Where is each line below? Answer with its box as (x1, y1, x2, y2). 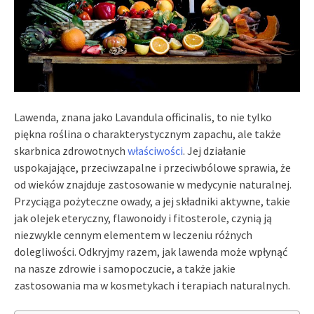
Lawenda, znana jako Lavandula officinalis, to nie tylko (14, 109, 272, 124)
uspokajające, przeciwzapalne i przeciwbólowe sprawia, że (14, 160, 291, 175)
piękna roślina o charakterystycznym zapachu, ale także (14, 126, 281, 141)
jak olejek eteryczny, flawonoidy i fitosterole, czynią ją (14, 210, 272, 225)
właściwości (128, 143, 183, 158)
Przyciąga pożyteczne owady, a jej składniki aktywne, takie (14, 193, 290, 208)
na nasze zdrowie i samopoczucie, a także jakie (14, 261, 235, 275)
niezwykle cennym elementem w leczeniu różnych (14, 227, 252, 242)
